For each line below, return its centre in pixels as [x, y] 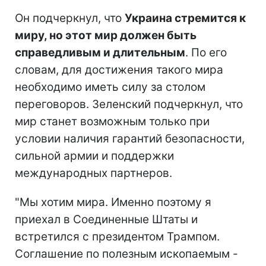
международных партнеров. [94, 173]
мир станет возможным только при [112, 121]
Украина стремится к [185, 18]
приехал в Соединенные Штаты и [106, 219]
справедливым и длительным [100, 52]
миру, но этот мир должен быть [106, 35]
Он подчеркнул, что [70, 18]
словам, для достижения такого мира [119, 69]
